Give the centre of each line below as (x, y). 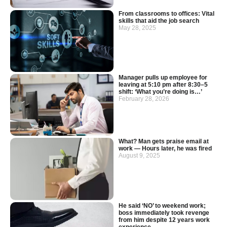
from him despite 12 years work (164, 220)
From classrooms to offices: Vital (166, 13)
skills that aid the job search (159, 21)
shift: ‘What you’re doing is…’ (160, 91)
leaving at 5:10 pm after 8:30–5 (163, 84)
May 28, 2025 (137, 28)
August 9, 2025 (139, 156)
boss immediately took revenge (164, 213)
